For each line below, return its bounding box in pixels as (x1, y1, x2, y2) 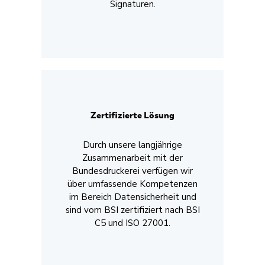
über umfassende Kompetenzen (67, 177, 198, 190)
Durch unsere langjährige (83, 138, 182, 151)
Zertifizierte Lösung (91, 109, 174, 122)
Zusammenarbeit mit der (82, 151, 183, 164)
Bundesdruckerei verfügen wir (72, 164, 193, 177)
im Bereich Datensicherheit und (69, 190, 196, 203)
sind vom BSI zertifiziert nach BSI (65, 203, 200, 216)
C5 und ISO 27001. (95, 216, 170, 229)
